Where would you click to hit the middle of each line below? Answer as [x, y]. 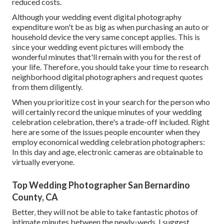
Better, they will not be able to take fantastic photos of [105, 212]
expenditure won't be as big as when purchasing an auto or [110, 27]
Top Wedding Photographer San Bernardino [101, 185]
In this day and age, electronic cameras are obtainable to [107, 152]
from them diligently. [47, 87]
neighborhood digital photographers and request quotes [107, 77]
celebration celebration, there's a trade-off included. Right [111, 122]
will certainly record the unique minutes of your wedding [107, 112]
